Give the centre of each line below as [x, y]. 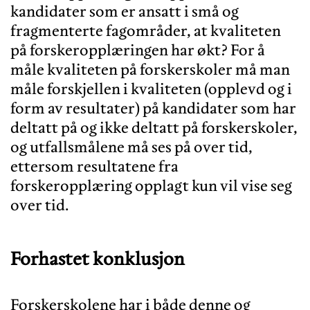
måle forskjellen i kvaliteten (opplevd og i [151, 88]
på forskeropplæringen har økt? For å [138, 49]
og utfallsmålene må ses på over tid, [131, 146]
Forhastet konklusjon [98, 258]
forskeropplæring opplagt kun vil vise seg [151, 185]
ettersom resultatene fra [94, 166]
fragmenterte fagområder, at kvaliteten [146, 30]
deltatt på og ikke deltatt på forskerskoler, [154, 127]
